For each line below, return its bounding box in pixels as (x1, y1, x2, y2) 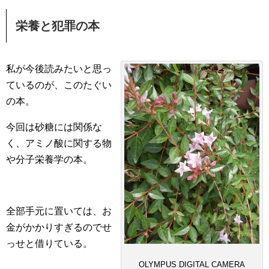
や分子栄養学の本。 (6, 154, 92, 165)
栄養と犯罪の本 (16, 19, 100, 32)
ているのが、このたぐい (6, 80, 112, 90)
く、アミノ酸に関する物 (6, 138, 112, 148)
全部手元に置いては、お (6, 206, 112, 216)
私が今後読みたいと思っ (6, 64, 112, 74)
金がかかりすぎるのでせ (6, 222, 112, 232)
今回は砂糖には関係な (6, 122, 102, 132)
